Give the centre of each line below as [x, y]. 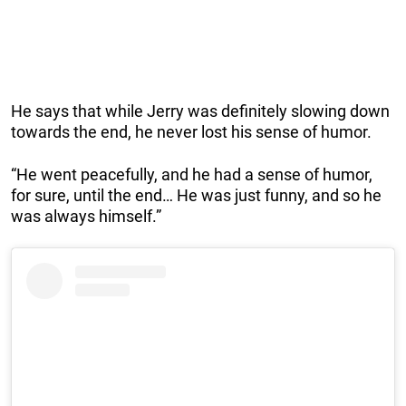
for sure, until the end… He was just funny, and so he [196, 195]
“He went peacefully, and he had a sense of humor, [192, 174]
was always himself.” [86, 216]
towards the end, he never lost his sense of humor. [191, 131]
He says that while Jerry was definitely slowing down [200, 111]
